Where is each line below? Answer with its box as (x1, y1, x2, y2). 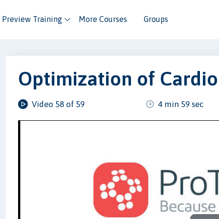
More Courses (78, 15, 127, 23)
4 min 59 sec (158, 99, 204, 109)
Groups (143, 15, 168, 23)
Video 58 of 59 (32, 99, 85, 109)
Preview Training (1, 15, 62, 23)
